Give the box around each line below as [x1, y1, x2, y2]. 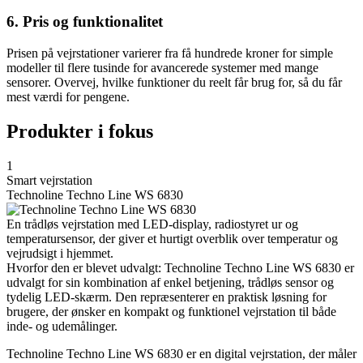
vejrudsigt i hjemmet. [6, 246, 113, 260]
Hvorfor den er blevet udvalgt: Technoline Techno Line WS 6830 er [6, 260, 354, 275]
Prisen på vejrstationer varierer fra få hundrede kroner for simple [6, 46, 333, 61]
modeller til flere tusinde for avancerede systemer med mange [6, 61, 318, 75]
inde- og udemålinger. [6, 318, 117, 333]
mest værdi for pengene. [6, 90, 130, 105]
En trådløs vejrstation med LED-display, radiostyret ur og [6, 216, 298, 231]
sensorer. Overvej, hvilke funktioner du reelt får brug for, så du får [6, 75, 342, 90]
